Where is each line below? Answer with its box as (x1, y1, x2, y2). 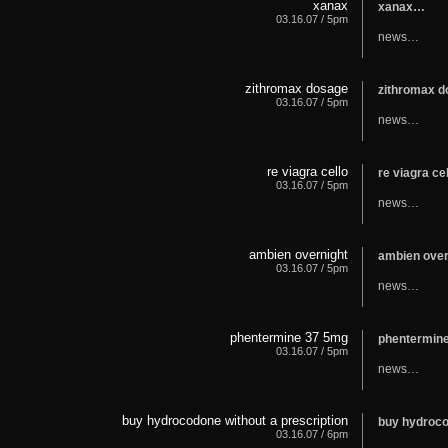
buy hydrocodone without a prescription (121, 412, 348, 428)
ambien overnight (248, 246, 348, 262)
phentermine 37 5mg (229, 329, 348, 345)
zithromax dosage (244, 80, 348, 96)
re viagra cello (266, 163, 348, 179)
